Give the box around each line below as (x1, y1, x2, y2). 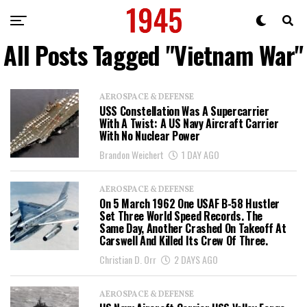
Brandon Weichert (99, 147, 164, 162)
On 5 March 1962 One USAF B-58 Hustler (99, 195, 280, 212)
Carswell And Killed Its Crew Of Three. (99, 232, 268, 249)
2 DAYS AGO (174, 252, 218, 267)
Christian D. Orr (99, 252, 156, 267)
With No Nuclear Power (99, 127, 200, 144)
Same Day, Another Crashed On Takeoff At (99, 220, 286, 236)
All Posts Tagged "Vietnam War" (3, 36, 304, 73)
